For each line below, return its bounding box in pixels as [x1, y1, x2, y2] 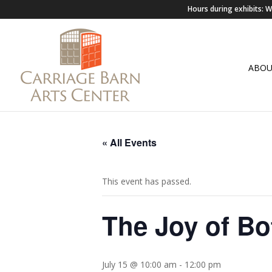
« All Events [102, 135, 157, 149]
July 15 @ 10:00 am [102, 259, 177, 270]
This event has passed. [102, 175, 191, 187]
